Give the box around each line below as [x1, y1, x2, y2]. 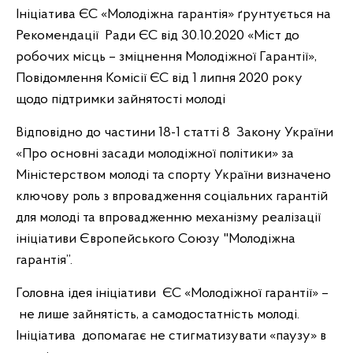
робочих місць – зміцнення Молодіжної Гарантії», [16, 50, 317, 65]
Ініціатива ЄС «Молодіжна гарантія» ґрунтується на [16, 7, 331, 22]
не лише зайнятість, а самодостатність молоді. [16, 307, 299, 322]
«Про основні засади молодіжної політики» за [16, 147, 294, 162]
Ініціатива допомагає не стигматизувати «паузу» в [16, 329, 326, 344]
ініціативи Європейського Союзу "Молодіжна [16, 232, 295, 247]
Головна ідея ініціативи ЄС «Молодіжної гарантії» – [16, 286, 329, 301]
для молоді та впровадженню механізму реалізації [16, 210, 321, 225]
